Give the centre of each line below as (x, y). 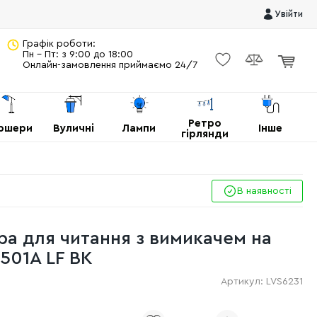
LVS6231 (284, 282)
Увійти (289, 14)
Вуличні (74, 128)
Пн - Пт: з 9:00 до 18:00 (79, 54)
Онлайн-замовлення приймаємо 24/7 (110, 65)
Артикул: (243, 282)
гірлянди (204, 134)
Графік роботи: (59, 44)
